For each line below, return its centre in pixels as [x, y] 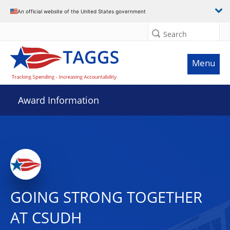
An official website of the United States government [82, 11]
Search [175, 34]
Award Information [59, 100]
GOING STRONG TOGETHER [106, 197]
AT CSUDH [46, 218]
